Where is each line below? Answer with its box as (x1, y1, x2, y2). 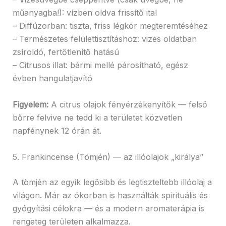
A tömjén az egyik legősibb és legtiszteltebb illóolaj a (12, 177, 212, 187)
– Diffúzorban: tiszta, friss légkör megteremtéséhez (12, 21, 208, 31)
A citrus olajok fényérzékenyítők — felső (48, 99, 207, 110)
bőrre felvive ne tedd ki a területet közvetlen (12, 112, 182, 123)
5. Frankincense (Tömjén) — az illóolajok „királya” (12, 151, 203, 162)
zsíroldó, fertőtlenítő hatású (12, 47, 119, 58)
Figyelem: (12, 99, 48, 110)
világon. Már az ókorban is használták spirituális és (12, 190, 208, 200)
